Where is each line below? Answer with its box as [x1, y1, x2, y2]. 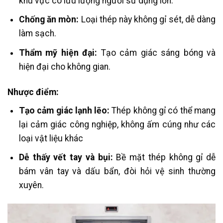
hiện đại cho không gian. [18, 61, 111, 72]
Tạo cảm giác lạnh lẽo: [18, 105, 110, 115]
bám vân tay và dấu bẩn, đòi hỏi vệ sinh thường [18, 166, 216, 177]
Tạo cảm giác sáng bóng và [97, 47, 216, 58]
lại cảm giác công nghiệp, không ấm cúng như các [18, 119, 216, 129]
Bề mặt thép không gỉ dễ [112, 152, 216, 163]
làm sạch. [18, 28, 56, 39]
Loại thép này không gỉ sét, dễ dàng [79, 14, 216, 25]
